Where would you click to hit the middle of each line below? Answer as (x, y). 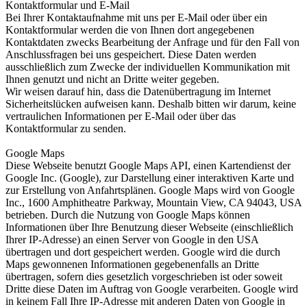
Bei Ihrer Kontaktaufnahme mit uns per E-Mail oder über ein (136, 18)
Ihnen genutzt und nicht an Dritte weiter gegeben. (112, 79)
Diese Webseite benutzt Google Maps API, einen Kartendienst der (148, 166)
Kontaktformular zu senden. (66, 129)
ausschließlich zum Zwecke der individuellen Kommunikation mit (148, 67)
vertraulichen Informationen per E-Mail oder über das (121, 116)
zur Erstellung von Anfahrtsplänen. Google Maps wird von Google (150, 191)
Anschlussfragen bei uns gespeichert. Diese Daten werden (131, 55)
